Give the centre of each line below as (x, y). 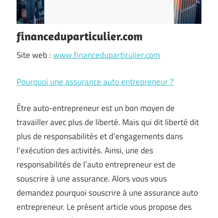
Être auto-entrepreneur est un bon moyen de (96, 108)
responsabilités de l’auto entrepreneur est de (96, 164)
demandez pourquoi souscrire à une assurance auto (107, 193)
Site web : (35, 55)
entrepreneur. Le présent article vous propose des (104, 207)
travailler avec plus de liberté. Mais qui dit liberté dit (108, 122)
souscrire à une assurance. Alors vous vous (92, 179)
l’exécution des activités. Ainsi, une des (85, 150)
